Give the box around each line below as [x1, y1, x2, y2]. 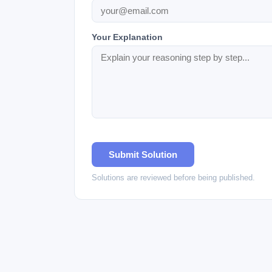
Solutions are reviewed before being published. [92, 173, 255, 182]
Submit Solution [109, 149, 177, 160]
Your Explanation [92, 32, 163, 42]
